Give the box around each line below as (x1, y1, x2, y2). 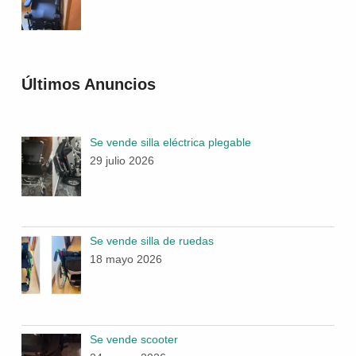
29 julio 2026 (89, 153, 154, 167)
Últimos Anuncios (21, 75, 156, 94)
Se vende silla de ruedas (89, 234, 214, 247)
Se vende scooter (89, 332, 178, 346)
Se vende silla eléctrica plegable (89, 135, 251, 149)
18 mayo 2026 (89, 252, 162, 265)
